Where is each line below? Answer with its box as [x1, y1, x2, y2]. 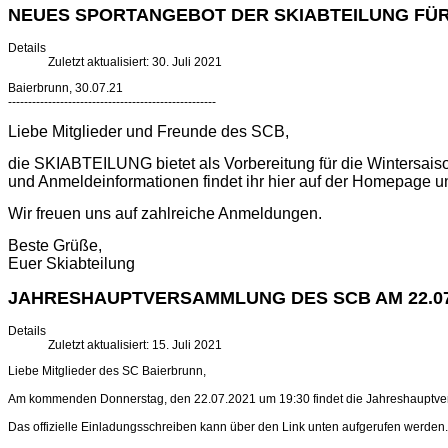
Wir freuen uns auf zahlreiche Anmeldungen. [8, 205, 322, 223]
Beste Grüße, [8, 237, 102, 255]
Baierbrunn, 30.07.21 [8, 81, 123, 96]
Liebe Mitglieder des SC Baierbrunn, [8, 364, 206, 379]
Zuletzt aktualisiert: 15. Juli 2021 [48, 338, 222, 353]
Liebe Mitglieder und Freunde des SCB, [8, 123, 289, 141]
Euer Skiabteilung [8, 255, 135, 273]
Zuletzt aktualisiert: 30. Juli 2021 [48, 55, 222, 70]
